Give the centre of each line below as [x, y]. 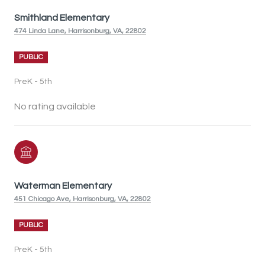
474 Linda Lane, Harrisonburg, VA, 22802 [80, 31]
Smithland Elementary [62, 17]
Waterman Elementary [63, 185]
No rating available [55, 106]
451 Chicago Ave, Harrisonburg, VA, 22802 [83, 199]
